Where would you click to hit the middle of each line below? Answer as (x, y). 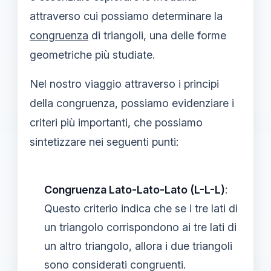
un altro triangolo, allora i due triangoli (138, 246)
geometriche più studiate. (92, 55)
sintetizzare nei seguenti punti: (104, 142)
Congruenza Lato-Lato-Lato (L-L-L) (135, 190)
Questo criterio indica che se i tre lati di (141, 208)
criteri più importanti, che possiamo (116, 122)
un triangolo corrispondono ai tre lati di (140, 227)
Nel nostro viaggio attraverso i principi (124, 84)
